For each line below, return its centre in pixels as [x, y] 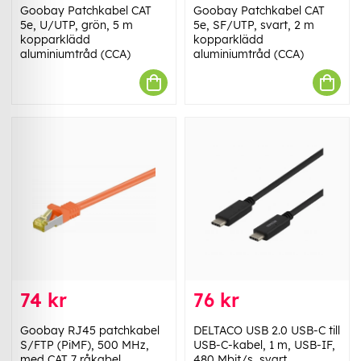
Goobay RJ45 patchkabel [90, 330]
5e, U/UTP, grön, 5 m [77, 25]
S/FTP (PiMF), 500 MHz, [85, 344]
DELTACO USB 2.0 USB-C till [267, 330]
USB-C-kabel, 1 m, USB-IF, [264, 344]
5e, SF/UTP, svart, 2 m [254, 25]
